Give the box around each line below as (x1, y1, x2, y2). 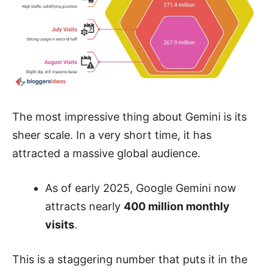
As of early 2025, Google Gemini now (45, 181, 236, 194)
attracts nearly (45, 199, 124, 213)
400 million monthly (124, 199, 230, 213)
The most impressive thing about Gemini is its (12, 110, 247, 123)
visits (45, 218, 74, 231)
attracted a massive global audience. (12, 146, 200, 160)
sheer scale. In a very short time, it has (12, 128, 211, 141)
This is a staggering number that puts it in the (12, 252, 247, 266)
